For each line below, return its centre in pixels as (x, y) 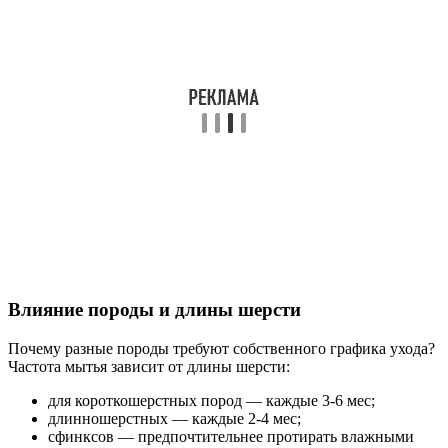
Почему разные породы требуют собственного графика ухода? (221, 348)
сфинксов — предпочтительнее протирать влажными (231, 436)
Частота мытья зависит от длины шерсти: (149, 366)
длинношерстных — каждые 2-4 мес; (174, 418)
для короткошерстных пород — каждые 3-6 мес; (211, 400)
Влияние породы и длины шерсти (154, 309)
